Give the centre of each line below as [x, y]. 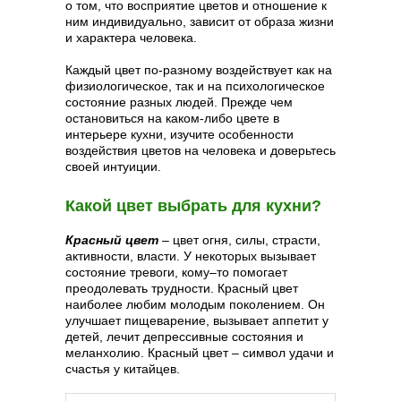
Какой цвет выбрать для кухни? [193, 206]
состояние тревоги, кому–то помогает [176, 272]
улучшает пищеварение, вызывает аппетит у [197, 320]
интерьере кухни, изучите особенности [179, 134]
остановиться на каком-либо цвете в [172, 118]
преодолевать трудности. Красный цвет [182, 288]
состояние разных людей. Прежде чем [179, 102]
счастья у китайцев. [123, 369]
